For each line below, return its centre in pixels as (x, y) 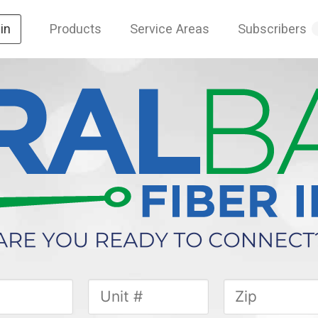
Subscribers (272, 29)
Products (75, 29)
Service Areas (169, 29)
